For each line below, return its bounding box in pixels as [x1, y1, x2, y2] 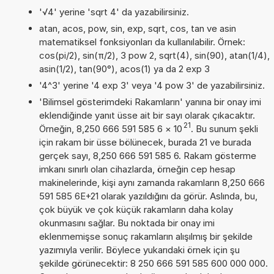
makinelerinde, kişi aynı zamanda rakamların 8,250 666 [39, 176, 265, 188]
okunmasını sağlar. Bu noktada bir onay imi [39, 217, 215, 229]
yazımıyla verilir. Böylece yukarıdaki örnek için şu [39, 243, 240, 256]
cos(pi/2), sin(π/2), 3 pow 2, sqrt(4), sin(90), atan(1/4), [39, 49, 270, 61]
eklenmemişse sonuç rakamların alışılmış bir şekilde [39, 230, 253, 242]
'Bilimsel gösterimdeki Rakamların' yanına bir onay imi [39, 95, 261, 108]
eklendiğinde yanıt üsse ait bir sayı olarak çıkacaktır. [39, 109, 255, 121]
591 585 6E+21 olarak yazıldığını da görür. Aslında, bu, [39, 190, 257, 202]
